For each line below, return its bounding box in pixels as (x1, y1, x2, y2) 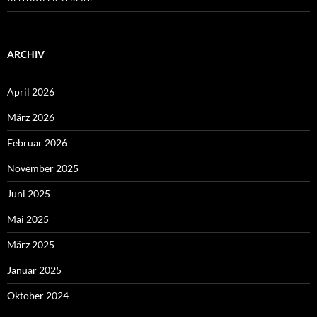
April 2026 (7, 85, 54, 98)
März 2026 (7, 110, 54, 123)
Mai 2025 (7, 212, 49, 225)
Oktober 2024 (7, 289, 69, 301)
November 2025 (7, 161, 79, 174)
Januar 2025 (7, 263, 62, 276)
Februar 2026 (7, 136, 67, 149)
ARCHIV (7, 47, 45, 60)
